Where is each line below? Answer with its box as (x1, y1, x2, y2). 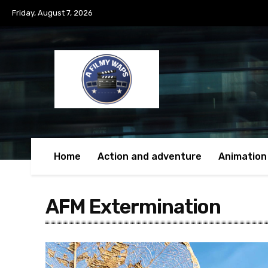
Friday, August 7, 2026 (12, 8, 93, 17)
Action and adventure (98, 151, 202, 163)
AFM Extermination (45, 195, 221, 219)
